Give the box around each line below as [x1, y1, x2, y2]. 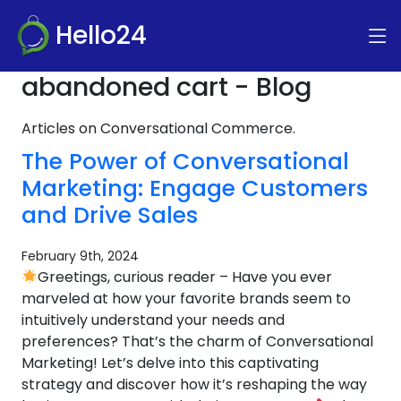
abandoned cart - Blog [21, 69, 311, 105]
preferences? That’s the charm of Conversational [21, 331, 373, 352]
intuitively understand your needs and [21, 310, 285, 330]
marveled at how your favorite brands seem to [21, 288, 351, 309]
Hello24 [55, 18, 147, 53]
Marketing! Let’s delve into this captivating [21, 353, 319, 373]
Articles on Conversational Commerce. [21, 118, 295, 139]
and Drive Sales [21, 200, 198, 231]
